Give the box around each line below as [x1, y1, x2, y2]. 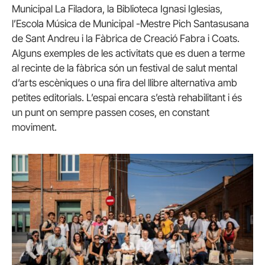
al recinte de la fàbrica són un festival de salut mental [12, 62, 237, 75]
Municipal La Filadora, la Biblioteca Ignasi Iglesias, [12, 3, 222, 15]
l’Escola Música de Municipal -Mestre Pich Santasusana [12, 18, 249, 30]
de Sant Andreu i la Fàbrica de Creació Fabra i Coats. [12, 33, 240, 45]
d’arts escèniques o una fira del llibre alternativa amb [12, 77, 237, 89]
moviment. [12, 121, 57, 134]
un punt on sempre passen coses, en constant [12, 106, 209, 119]
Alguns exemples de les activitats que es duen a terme [12, 47, 245, 60]
